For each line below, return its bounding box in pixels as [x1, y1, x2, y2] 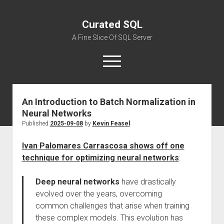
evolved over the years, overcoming [35, 189, 162, 198]
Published [21, 120, 50, 127]
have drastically [119, 177, 176, 186]
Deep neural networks [35, 177, 119, 186]
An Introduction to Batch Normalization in [21, 96, 195, 107]
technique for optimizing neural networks [21, 153, 179, 162]
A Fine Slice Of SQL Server [71, 33, 152, 41]
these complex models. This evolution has [35, 213, 183, 222]
